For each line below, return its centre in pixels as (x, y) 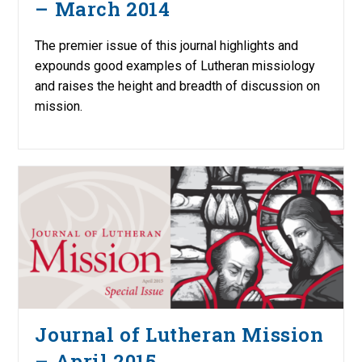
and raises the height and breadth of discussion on (178, 86)
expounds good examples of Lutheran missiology (175, 65)
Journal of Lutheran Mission (179, 335)
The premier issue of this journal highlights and (167, 45)
